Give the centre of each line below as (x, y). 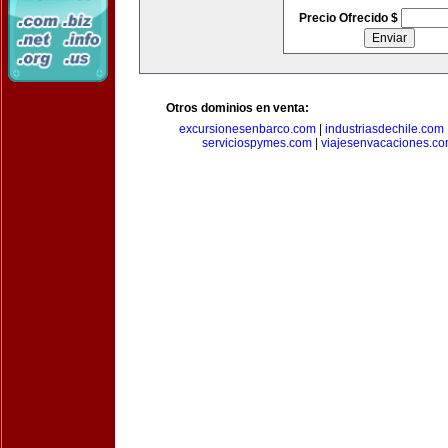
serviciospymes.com (257, 143)
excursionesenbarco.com (247, 129)
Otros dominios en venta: (237, 108)
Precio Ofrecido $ (349, 18)
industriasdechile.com (384, 129)
